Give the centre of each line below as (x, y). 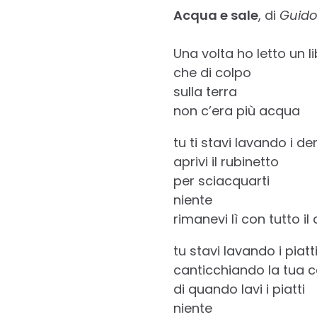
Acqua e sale (215, 15)
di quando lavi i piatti (239, 289)
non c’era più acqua (236, 110)
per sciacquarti (221, 180)
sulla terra (205, 91)
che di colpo (212, 72)
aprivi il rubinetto (226, 161)
